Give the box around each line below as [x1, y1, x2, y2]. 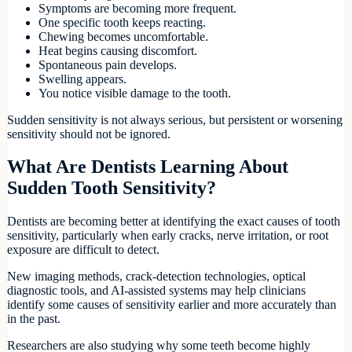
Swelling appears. [38, 71, 126, 86]
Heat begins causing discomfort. [38, 43, 197, 57]
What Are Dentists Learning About [7, 156, 288, 178]
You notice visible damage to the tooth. [38, 86, 231, 100]
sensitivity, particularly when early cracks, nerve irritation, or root [7, 229, 328, 243]
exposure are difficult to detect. [7, 243, 159, 257]
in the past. [7, 312, 60, 326]
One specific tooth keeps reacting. [38, 15, 206, 29]
